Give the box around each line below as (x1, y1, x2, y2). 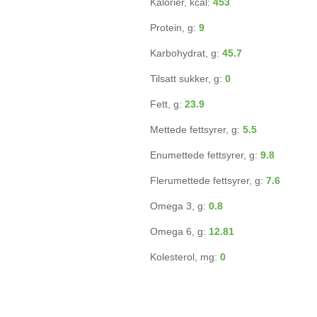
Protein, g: (150, 22, 199, 33)
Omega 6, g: (150, 226, 209, 237)
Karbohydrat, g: (150, 47, 222, 59)
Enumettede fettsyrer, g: (150, 149, 260, 161)
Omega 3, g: (150, 200, 209, 212)
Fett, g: (150, 98, 185, 110)
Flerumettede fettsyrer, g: (150, 175, 266, 186)
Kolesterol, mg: (150, 251, 220, 263)
